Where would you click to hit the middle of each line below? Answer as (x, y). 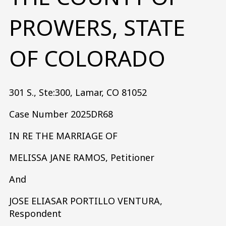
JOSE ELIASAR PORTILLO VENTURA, (86, 201)
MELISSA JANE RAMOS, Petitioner (82, 157)
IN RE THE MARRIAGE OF (63, 135)
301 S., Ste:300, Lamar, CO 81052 (78, 92)
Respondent (35, 213)
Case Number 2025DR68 (61, 114)
